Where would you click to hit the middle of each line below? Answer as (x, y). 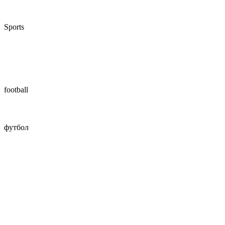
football (16, 90)
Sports (14, 27)
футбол (16, 127)
